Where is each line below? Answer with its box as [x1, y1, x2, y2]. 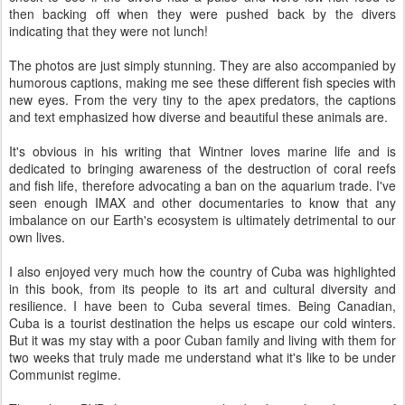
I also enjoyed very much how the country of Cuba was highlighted [9, 262, 396, 280]
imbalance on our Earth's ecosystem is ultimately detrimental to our [9, 211, 396, 229]
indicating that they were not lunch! [9, 22, 208, 40]
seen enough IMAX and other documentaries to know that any [9, 193, 396, 212]
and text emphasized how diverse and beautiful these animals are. [9, 108, 388, 126]
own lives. [9, 228, 65, 246]
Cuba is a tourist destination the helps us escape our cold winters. [9, 314, 396, 332]
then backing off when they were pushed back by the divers [9, 5, 396, 23]
